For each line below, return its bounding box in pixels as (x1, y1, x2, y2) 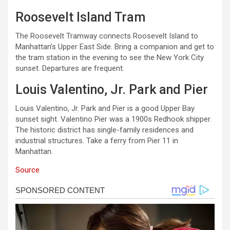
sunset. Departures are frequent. (15, 64, 124, 73)
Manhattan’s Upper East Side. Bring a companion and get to (15, 42, 214, 52)
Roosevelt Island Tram (15, 10, 145, 25)
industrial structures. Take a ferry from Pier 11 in (15, 136, 178, 146)
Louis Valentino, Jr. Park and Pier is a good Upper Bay (15, 104, 195, 113)
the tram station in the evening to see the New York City (15, 53, 204, 63)
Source (15, 165, 40, 175)
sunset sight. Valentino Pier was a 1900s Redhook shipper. (15, 114, 212, 124)
